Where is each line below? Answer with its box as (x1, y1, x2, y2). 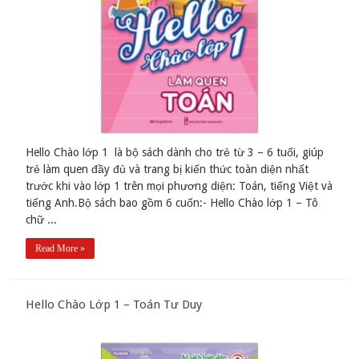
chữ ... (26, 213, 58, 227)
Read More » (35, 243, 86, 255)
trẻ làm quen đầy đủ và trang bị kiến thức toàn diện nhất (26, 163, 309, 176)
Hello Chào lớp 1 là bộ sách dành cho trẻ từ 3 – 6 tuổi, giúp (26, 146, 325, 159)
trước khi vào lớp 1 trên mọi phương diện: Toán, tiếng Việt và (26, 179, 333, 193)
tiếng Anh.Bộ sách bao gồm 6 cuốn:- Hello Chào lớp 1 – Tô (26, 196, 319, 210)
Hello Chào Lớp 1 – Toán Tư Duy (26, 297, 203, 313)
